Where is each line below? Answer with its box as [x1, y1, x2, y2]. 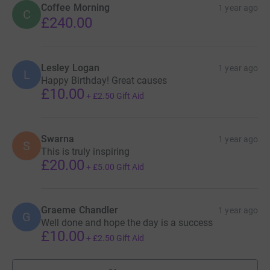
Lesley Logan [41, 62, 99, 74]
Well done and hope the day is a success [41, 217, 213, 229]
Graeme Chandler [41, 204, 119, 216]
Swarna [41, 133, 75, 145]
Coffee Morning [41, 2, 110, 14]
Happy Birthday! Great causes [41, 75, 167, 87]
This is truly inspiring [41, 146, 130, 158]
